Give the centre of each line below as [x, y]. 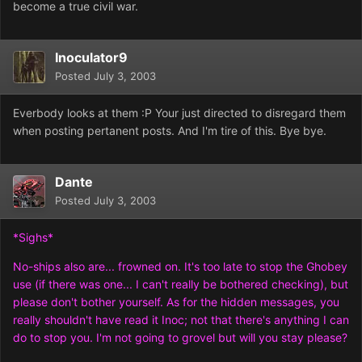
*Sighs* [33, 238]
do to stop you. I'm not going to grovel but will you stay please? [180, 338]
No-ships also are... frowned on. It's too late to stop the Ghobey [180, 267]
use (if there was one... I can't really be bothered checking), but [181, 284]
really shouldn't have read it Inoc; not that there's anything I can [181, 320]
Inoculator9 [91, 58]
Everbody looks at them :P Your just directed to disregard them [179, 113]
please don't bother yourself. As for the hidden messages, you [176, 302]
